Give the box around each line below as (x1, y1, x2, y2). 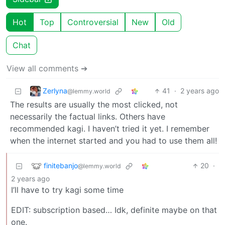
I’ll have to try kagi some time (11, 185, 124, 195)
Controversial (67, 17, 119, 28)
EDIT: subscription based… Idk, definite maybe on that (11, 205, 217, 215)
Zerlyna (43, 86, 67, 95)
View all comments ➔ (7, 63, 87, 74)
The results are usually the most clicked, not (10, 99, 178, 110)
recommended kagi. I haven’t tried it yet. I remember (10, 124, 209, 134)
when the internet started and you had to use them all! (10, 136, 217, 146)
